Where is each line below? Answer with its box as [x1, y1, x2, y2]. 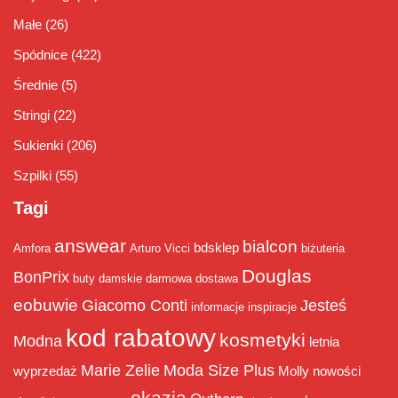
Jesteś [300, 297, 346, 315]
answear [54, 235, 126, 258]
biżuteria [301, 242, 345, 256]
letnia [309, 334, 339, 350]
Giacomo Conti [82, 297, 187, 315]
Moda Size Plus [163, 362, 275, 380]
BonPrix [13, 268, 69, 287]
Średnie [13, 77, 58, 93]
